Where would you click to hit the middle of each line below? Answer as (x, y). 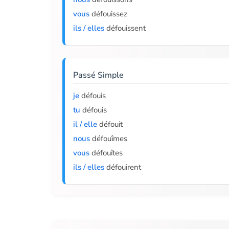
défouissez (108, 14)
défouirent (123, 167)
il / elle (85, 124)
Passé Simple (98, 75)
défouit (110, 124)
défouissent (125, 28)
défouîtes (106, 153)
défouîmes (109, 139)
